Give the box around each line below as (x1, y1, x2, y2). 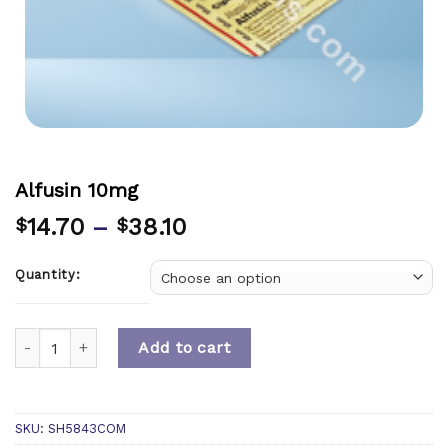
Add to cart (138, 338, 231, 358)
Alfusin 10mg (15, 179, 138, 203)
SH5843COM (48, 420, 126, 436)
